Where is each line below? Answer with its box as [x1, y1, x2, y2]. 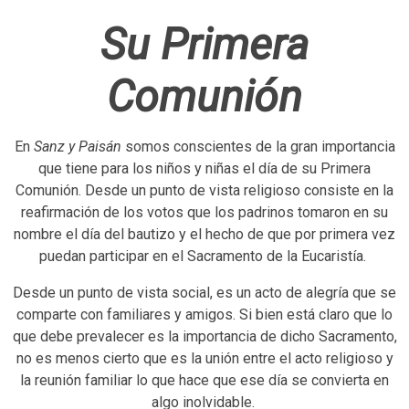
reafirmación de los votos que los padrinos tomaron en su [21, 203, 388, 221]
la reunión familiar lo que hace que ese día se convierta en [20, 371, 389, 389]
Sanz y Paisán [33, 137, 121, 155]
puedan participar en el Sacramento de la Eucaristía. [39, 246, 370, 265]
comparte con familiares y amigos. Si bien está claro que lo [16, 305, 393, 323]
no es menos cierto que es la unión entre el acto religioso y [16, 349, 393, 367]
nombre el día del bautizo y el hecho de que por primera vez [14, 225, 395, 243]
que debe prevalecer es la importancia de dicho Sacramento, [12, 327, 397, 345]
